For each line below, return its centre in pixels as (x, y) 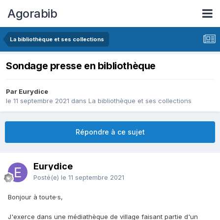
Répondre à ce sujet (110, 132)
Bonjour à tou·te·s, (35, 197)
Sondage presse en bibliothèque (81, 66)
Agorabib (32, 13)
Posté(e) (47, 178)
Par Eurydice (27, 92)
